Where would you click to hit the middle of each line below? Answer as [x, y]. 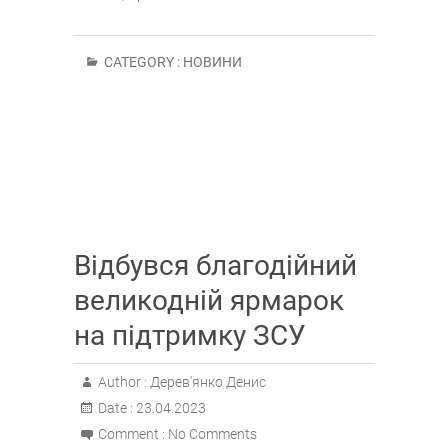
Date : [115, 408]
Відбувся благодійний [215, 266]
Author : [122, 382]
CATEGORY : [142, 62]
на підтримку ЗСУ [190, 336]
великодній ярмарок [209, 301]
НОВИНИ [212, 62]
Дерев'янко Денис [206, 382]
